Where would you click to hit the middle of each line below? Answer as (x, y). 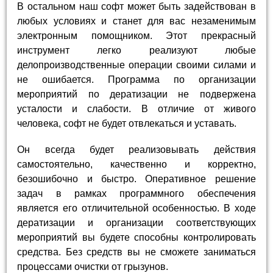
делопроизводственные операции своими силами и (136, 65)
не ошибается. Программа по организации (136, 79)
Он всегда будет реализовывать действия (136, 149)
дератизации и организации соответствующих (136, 222)
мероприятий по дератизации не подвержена (136, 94)
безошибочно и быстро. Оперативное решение (136, 179)
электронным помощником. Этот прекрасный (136, 35)
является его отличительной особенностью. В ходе (136, 208)
